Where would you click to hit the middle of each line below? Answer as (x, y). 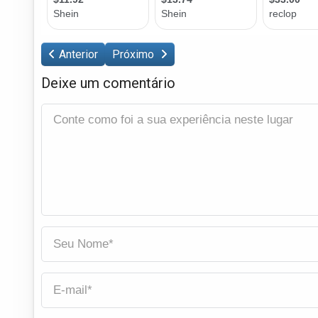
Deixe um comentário (108, 83)
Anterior (78, 54)
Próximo (135, 54)
